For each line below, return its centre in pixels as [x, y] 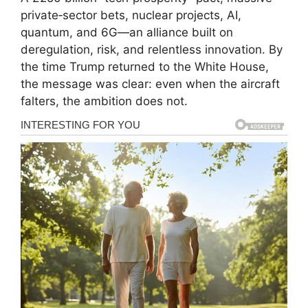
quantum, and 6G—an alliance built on [127, 33]
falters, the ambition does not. [104, 101]
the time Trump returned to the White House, [145, 67]
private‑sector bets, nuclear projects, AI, [131, 15]
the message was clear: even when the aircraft [150, 84]
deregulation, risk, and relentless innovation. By [152, 50]
